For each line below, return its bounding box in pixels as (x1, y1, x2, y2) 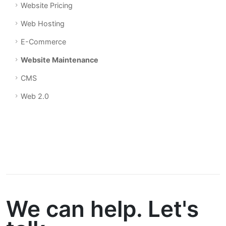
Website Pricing (21, 1, 73, 10)
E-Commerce (21, 37, 66, 46)
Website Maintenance (21, 55, 98, 64)
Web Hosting (21, 19, 65, 28)
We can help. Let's (6, 195, 199, 222)
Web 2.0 (21, 92, 49, 100)
